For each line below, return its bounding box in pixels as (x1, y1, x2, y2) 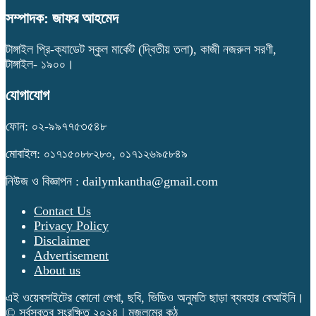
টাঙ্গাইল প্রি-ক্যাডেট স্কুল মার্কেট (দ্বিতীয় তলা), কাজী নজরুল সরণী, (6, 42, 276, 56)
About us (34, 263, 80, 278)
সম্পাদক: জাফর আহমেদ (6, 9, 119, 27)
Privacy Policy (34, 219, 109, 233)
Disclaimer (34, 233, 90, 248)
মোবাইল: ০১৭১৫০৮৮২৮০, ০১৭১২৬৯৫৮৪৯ (6, 147, 188, 162)
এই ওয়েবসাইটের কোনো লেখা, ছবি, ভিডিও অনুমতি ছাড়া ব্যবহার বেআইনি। (6, 291, 304, 305)
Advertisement (34, 248, 109, 263)
